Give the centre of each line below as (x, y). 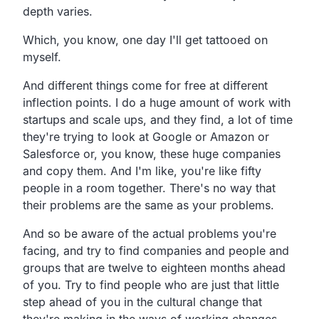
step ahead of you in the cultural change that (142, 302)
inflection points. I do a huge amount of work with (157, 102)
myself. (42, 57)
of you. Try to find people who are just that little (151, 284)
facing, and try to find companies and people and (156, 250)
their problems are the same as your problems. (148, 205)
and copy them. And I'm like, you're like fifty (142, 171)
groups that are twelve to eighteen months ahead (154, 267)
